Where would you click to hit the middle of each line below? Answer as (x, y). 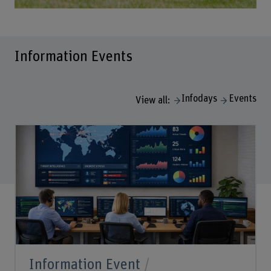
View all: (153, 100)
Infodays (200, 98)
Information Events (73, 57)
